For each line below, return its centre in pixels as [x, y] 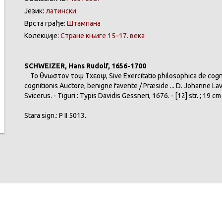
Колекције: [42, 36]
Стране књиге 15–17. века [103, 36]
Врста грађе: [46, 23]
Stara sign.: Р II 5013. [55, 115]
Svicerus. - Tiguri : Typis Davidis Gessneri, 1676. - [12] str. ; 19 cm [123, 96]
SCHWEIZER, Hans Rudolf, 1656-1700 [85, 66]
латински [61, 11]
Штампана [84, 23]
